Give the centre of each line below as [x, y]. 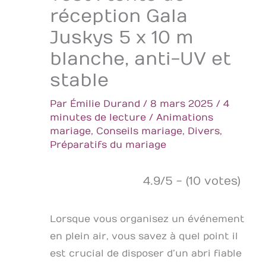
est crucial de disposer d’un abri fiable [146, 253]
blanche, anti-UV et [140, 59]
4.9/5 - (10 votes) [192, 181]
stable [79, 80]
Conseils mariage [139, 131]
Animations [185, 117]
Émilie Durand [107, 104]
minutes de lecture [98, 117]
